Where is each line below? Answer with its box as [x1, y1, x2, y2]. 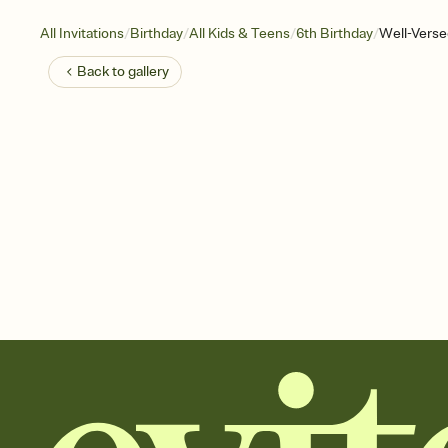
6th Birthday [296, 25, 373, 42]
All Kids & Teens [189, 25, 290, 42]
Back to [77, 63, 128, 80]
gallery [128, 63, 169, 80]
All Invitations [40, 25, 124, 42]
